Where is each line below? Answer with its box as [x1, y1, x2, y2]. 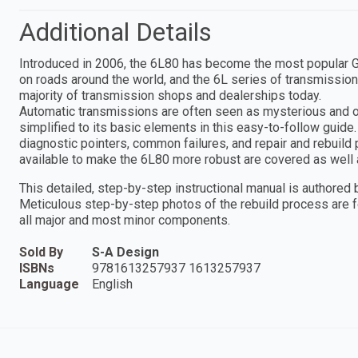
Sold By [19, 244, 63, 260]
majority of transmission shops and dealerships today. [19, 87, 321, 103]
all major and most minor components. [19, 212, 233, 228]
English [92, 276, 133, 292]
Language [19, 276, 79, 292]
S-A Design [92, 244, 159, 260]
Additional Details [19, 16, 212, 47]
